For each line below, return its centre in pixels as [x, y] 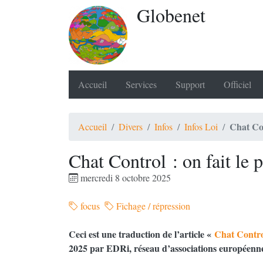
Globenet [171, 15]
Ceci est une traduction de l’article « [141, 234]
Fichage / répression [152, 206]
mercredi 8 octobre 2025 [124, 178]
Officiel [237, 84]
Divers [131, 127]
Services [141, 84]
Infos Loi [201, 127]
